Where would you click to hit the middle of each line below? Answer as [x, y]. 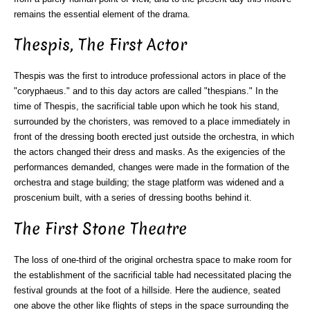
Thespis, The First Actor [100, 45]
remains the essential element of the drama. [102, 14]
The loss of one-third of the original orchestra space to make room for [153, 260]
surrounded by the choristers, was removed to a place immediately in [152, 122]
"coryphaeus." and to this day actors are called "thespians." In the [146, 91]
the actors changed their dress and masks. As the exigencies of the [149, 152]
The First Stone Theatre [100, 229]
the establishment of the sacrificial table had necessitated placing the [153, 275]
